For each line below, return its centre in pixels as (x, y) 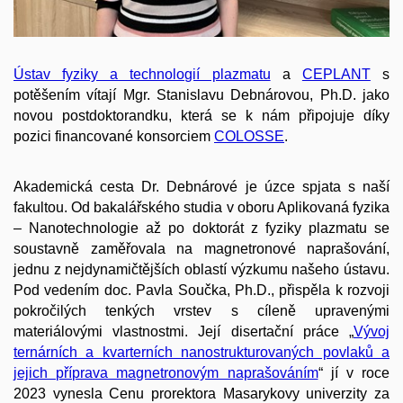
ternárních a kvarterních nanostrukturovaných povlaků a (201, 353)
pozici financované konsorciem (114, 136)
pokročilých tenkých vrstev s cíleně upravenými (201, 311)
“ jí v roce (354, 373)
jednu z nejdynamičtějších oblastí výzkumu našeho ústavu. (201, 270)
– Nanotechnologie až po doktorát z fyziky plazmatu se (201, 228)
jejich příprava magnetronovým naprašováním (166, 373)
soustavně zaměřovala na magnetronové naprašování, (201, 249)
